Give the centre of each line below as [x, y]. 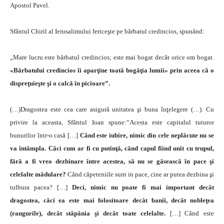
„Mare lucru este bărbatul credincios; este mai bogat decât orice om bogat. [112, 57]
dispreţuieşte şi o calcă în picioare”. [60, 83]
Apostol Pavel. [30, 5]
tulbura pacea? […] [41, 187]
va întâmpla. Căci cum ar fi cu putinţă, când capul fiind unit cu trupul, [112, 148]
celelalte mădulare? [39, 174]
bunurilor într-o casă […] [45, 135]
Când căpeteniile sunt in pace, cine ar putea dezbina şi [141, 174]
